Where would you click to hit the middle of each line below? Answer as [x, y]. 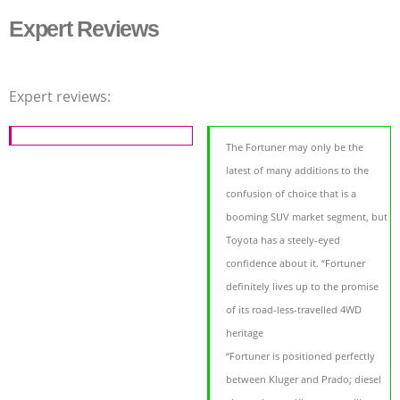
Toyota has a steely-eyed [283, 240]
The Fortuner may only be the [295, 147]
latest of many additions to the [298, 171]
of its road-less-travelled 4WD [294, 310]
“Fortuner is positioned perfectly [301, 356]
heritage [245, 333]
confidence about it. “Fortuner [296, 263]
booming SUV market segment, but [307, 217]
